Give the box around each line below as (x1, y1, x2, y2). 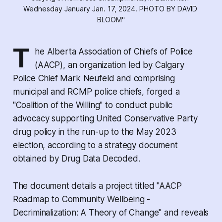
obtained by (12, 153, 61, 164)
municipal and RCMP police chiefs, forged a (12, 86, 180, 97)
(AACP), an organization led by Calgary (35, 59, 184, 70)
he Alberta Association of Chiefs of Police (35, 46, 193, 56)
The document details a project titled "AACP (12, 180, 182, 191)
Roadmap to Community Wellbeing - (12, 194, 151, 204)
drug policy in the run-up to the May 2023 (12, 126, 176, 137)
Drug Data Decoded (61, 153, 138, 164)
